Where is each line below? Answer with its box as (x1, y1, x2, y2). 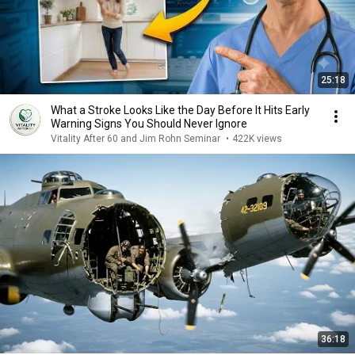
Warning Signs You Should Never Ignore (51, 117, 247, 130)
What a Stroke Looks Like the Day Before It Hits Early (51, 104, 285, 116)
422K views (232, 133, 282, 144)
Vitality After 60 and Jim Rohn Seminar (51, 133, 223, 144)
